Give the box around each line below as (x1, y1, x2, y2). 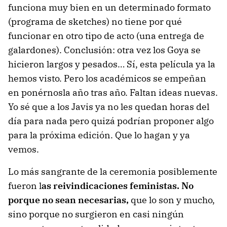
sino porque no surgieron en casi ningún (8, 208, 184, 220)
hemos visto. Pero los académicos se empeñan (8, 72, 206, 84)
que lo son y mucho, (129, 194, 215, 206)
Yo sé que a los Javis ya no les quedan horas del (8, 100, 209, 112)
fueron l (8, 179, 42, 192)
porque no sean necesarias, (8, 194, 129, 206)
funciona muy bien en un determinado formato (8, 1, 211, 13)
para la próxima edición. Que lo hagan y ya (8, 129, 190, 141)
